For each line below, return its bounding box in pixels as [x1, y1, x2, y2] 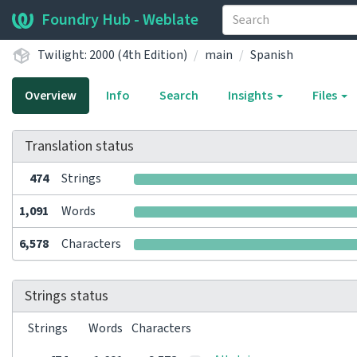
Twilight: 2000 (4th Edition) [37, 45, 187, 64]
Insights [228, 87, 275, 104]
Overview [25, 87, 76, 104]
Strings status [25, 286, 108, 306]
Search [159, 87, 198, 104]
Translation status [25, 136, 134, 156]
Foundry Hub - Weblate [41, 9, 198, 31]
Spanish [250, 45, 293, 64]
